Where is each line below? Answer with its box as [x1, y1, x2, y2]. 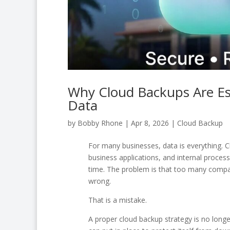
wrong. [88, 176, 111, 186]
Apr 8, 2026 [131, 118, 169, 128]
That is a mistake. [88, 195, 147, 205]
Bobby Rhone [78, 118, 123, 128]
